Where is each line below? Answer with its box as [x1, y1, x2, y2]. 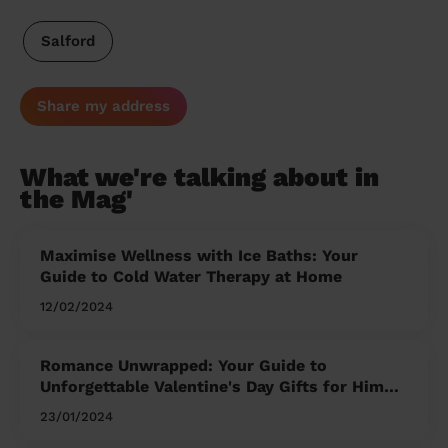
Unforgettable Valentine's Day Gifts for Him [40, 377, 384, 397]
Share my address [37, 97, 170, 116]
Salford [40, 32, 95, 51]
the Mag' [20, 184, 133, 215]
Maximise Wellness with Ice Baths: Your [40, 246, 358, 266]
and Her [40, 398, 102, 418]
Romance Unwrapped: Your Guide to [40, 356, 327, 376]
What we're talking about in [20, 162, 379, 193]
